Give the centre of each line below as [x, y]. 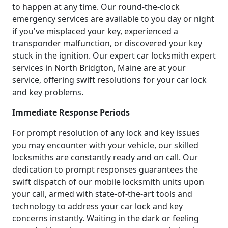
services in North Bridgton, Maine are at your [99, 68]
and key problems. [48, 92]
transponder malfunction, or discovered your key [107, 44]
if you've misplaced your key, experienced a [95, 31]
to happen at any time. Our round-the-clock [96, 7]
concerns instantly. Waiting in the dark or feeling [106, 219]
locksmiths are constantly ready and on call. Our [105, 158]
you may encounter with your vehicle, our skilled [105, 145]
